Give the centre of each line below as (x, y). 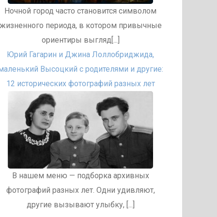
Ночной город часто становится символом (80, 11)
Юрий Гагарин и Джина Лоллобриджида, (80, 54)
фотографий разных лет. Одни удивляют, (80, 190)
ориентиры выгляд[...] (80, 40)
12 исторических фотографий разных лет (80, 84)
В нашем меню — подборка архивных (80, 176)
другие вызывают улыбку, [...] (80, 205)
